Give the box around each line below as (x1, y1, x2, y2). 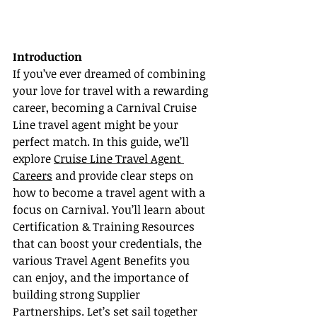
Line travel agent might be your (13, 117, 181, 133)
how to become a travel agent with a (13, 185, 208, 201)
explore (13, 151, 54, 167)
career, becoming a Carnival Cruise (13, 100, 200, 116)
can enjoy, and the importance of (13, 270, 192, 286)
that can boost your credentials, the (13, 236, 204, 252)
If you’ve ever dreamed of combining (13, 66, 208, 82)
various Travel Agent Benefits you (13, 253, 192, 269)
